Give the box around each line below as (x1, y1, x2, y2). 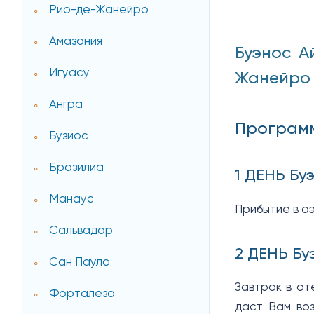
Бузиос (49, 130, 89, 143)
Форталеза (49, 288, 116, 301)
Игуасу (49, 67, 90, 80)
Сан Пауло (49, 257, 111, 269)
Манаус (49, 193, 95, 206)
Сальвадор (49, 225, 114, 238)
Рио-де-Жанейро (49, 4, 149, 17)
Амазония (49, 36, 103, 48)
